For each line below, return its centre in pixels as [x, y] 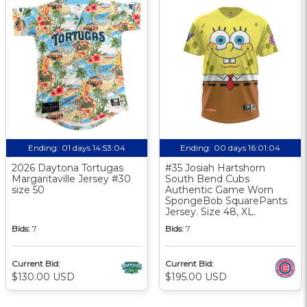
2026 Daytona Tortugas [67, 168]
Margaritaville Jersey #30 [71, 179]
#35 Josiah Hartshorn [215, 168]
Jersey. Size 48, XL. [210, 211]
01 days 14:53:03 [94, 147]
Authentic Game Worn [219, 189]
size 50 [28, 189]
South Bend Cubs [207, 179]
